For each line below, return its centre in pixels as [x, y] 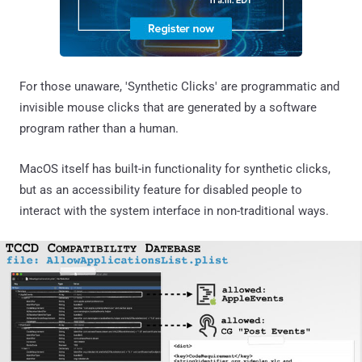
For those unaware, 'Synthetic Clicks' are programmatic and [179, 86]
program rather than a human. [99, 128]
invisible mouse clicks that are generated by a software [168, 107]
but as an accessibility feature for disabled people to [161, 189]
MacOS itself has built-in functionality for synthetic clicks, [175, 168]
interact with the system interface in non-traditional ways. [174, 210]
